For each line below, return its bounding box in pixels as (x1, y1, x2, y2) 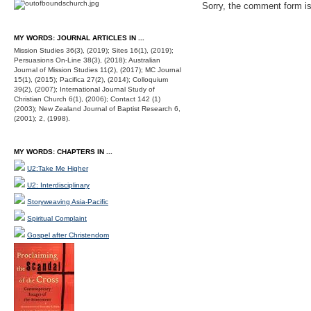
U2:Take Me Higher (27, 165, 88, 172)
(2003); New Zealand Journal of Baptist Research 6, (14, 105, 180, 112)
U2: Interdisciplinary (27, 181, 90, 189)
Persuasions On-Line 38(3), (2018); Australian (14, 56, 160, 64)
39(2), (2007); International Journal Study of (14, 85, 155, 93)
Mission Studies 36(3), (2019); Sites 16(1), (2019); (14, 47, 174, 54)
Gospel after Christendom (27, 231, 109, 239)
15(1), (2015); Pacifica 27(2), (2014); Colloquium (14, 76, 168, 83)
